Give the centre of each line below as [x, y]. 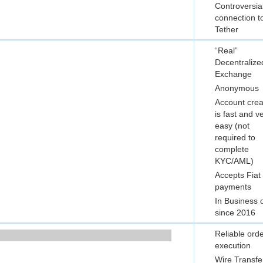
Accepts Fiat [238, 175]
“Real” [226, 50]
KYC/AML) [234, 161]
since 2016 [235, 213]
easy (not [232, 126]
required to [235, 137]
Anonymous [237, 88]
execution [233, 245]
